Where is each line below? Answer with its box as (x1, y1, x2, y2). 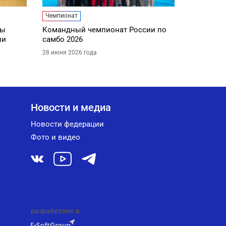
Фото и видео (31, 133, 80, 142)
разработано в (31, 207, 80, 215)
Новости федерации (31, 120, 104, 129)
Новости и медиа (31, 101, 111, 114)
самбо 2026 (42, 35, 83, 44)
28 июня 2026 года (42, 49, 97, 56)
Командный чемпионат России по (42, 25, 166, 35)
